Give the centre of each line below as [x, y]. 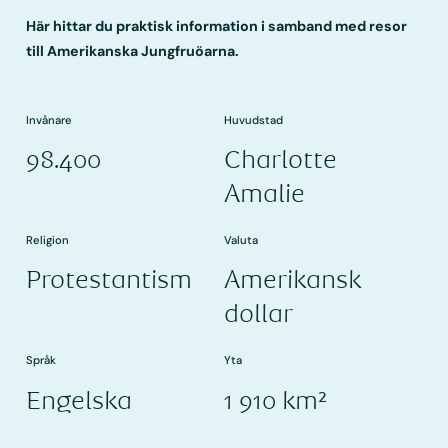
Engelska [79, 399]
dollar [258, 313]
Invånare [49, 119]
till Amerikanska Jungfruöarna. [133, 50]
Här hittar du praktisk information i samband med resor [217, 25]
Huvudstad [253, 119]
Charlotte [280, 158]
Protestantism [109, 279]
